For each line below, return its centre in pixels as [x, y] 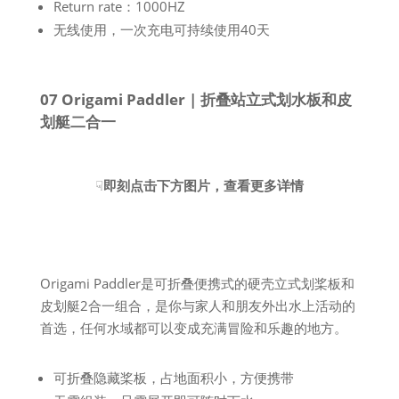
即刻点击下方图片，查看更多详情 [203, 185]
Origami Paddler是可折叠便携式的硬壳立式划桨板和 [197, 283]
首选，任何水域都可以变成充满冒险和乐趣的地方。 [193, 328]
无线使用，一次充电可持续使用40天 [161, 29]
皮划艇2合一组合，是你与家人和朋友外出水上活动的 [197, 305]
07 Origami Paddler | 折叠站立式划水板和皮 [195, 99]
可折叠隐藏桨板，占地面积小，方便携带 [173, 378]
